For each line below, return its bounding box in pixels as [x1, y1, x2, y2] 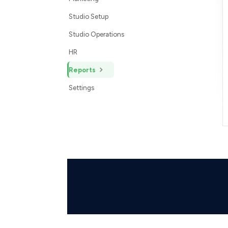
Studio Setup [69, 12, 108, 20]
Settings [69, 83, 94, 92]
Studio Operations [69, 30, 124, 38]
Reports [69, 65, 97, 74]
